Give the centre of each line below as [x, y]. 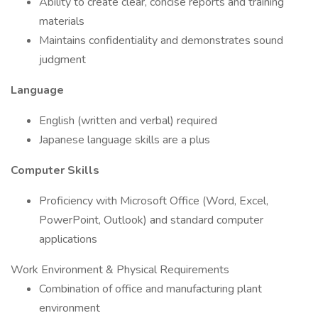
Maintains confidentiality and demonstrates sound [161, 40]
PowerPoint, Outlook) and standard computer [151, 220]
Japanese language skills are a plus [125, 140]
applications [68, 239]
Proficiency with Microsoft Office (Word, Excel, [154, 201]
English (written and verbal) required [128, 121]
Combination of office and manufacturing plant [150, 289]
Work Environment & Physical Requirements [120, 270]
